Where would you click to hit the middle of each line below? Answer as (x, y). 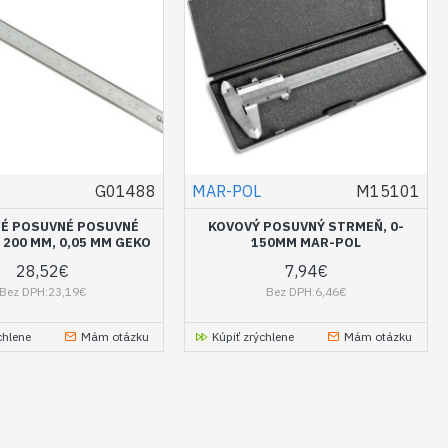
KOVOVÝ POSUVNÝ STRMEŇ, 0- (306, 226)
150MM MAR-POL (306, 242)
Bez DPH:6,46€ (306, 291)
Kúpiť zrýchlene (253, 336)
